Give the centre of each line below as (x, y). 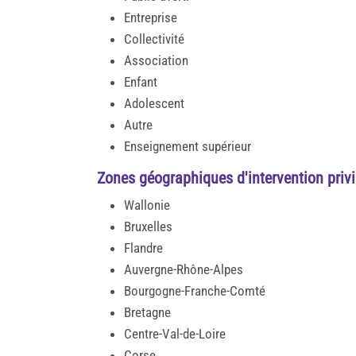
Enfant (141, 81)
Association (156, 60)
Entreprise (151, 17)
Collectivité (154, 39)
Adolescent (154, 103)
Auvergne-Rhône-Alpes (184, 269)
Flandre (143, 248)
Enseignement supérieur (188, 146)
